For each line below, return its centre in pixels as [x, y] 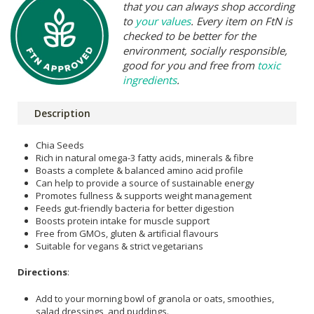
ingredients [150, 80]
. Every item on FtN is [241, 21]
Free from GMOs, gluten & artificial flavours [127, 233]
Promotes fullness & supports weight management [144, 195]
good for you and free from [190, 65]
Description [62, 113]
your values [163, 21]
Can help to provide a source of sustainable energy [145, 183]
